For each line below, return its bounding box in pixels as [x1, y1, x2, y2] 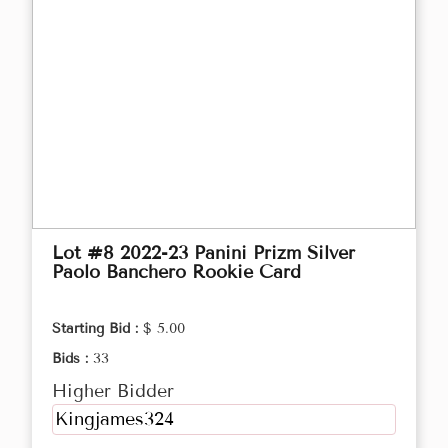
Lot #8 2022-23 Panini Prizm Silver [52, 242, 355, 265]
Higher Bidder [52, 380, 174, 403]
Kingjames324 [55, 408, 174, 431]
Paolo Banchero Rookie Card [52, 261, 301, 284]
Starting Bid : [52, 320, 143, 338]
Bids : [52, 350, 93, 368]
